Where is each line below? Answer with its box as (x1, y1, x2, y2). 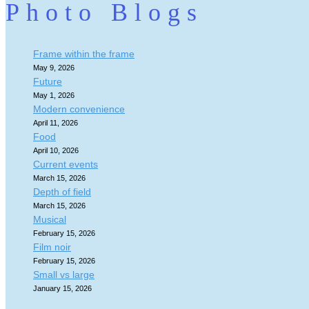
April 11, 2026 (33, 118, 78, 127)
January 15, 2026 (33, 283, 92, 292)
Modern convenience (33, 103, 125, 114)
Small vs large (33, 268, 94, 280)
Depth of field (33, 186, 91, 197)
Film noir (33, 241, 71, 252)
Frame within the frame (33, 48, 134, 59)
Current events (33, 158, 98, 170)
